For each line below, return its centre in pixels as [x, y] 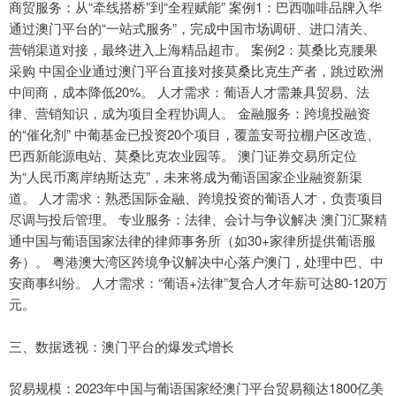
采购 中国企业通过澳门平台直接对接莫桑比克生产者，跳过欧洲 [196, 71]
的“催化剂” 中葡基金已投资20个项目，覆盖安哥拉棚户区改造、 [194, 134]
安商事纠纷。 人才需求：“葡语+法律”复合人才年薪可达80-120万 [198, 283]
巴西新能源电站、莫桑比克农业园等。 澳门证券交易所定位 [183, 156]
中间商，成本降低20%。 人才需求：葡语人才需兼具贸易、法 [189, 92]
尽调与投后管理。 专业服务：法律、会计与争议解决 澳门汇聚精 [198, 219]
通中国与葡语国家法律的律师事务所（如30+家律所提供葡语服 [192, 240]
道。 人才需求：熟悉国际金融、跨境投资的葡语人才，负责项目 [196, 198]
